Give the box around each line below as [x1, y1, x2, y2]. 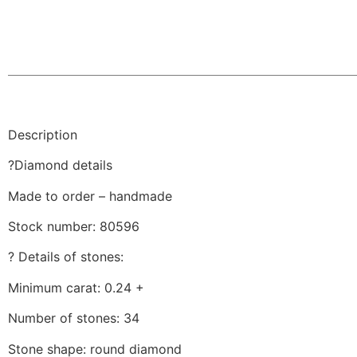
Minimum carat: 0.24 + [8, 279, 144, 296]
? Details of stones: [8, 249, 124, 265]
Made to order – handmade [8, 187, 172, 204]
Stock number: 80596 [8, 218, 139, 235]
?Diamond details [8, 157, 112, 174]
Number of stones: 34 [8, 310, 139, 327]
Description [8, 126, 77, 143]
